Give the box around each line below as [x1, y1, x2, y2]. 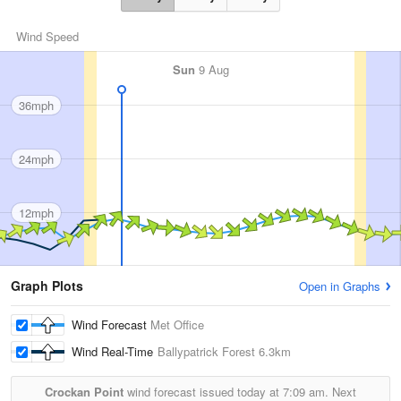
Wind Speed [16, 28, 79, 46]
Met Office [150, 316, 204, 334]
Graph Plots [11, 277, 83, 295]
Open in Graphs [299, 277, 380, 295]
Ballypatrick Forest [158, 343, 255, 361]
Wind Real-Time [72, 343, 158, 361]
